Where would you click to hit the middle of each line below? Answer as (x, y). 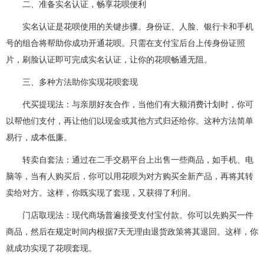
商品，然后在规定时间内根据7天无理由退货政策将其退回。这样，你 (132, 231)
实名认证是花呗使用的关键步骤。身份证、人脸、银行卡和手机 (138, 26)
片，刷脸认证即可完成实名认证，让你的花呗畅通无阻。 (109, 59)
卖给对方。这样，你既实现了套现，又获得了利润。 (101, 192)
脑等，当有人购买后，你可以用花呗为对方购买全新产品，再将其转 (130, 176)
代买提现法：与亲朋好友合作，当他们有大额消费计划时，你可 (138, 104)
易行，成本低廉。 (39, 137)
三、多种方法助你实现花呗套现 (80, 82)
